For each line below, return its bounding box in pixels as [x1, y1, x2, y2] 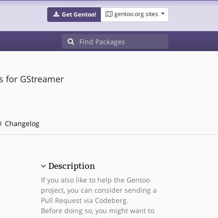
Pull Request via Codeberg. [40, 196, 128, 205]
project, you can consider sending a [40, 185, 157, 195]
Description [48, 161, 95, 171]
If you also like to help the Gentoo [40, 175, 150, 184]
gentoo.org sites [114, 10, 158, 18]
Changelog [2, 119, 39, 128]
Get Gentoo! [61, 10, 96, 18]
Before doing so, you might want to [40, 206, 154, 215]
